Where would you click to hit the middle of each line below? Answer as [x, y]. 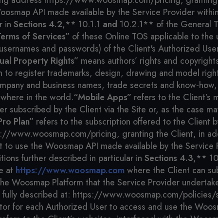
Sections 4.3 [169, 158]
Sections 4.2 [38, 24]
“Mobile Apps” [102, 97]
